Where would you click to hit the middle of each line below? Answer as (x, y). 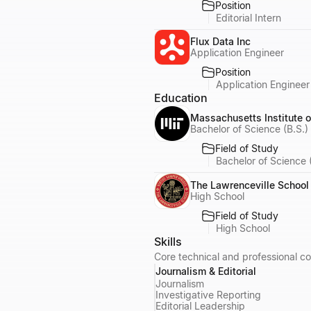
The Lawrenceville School (250, 185)
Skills (168, 241)
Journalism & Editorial (206, 271)
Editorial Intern (249, 17)
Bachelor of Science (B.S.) (249, 129)
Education (181, 98)
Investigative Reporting (208, 294)
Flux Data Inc (220, 41)
